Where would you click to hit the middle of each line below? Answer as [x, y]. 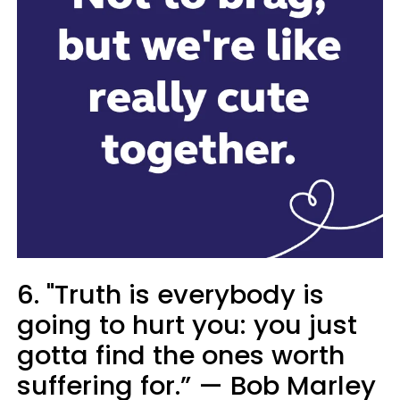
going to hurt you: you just [187, 325]
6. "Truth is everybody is [171, 294]
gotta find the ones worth [181, 355]
